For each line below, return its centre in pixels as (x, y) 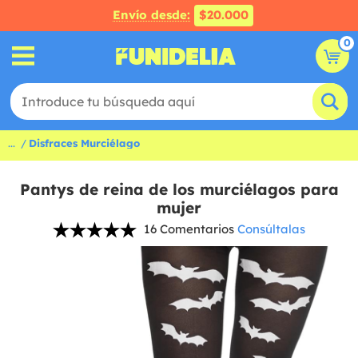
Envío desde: (151, 15)
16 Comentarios (189, 229)
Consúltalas (271, 229)
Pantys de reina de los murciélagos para (179, 189)
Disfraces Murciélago (84, 143)
